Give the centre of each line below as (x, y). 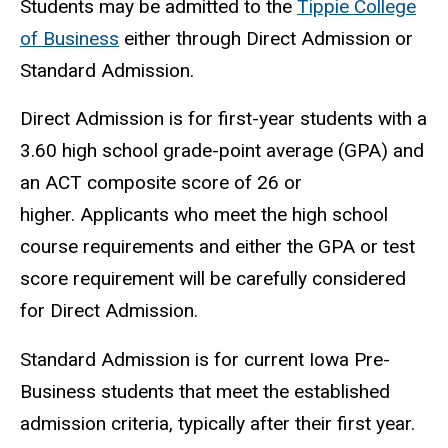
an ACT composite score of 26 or (161, 183)
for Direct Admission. (109, 311)
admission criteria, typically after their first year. (217, 424)
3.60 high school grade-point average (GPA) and (222, 151)
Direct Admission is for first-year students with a (223, 119)
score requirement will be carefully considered (213, 279)
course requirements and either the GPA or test (217, 247)
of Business (69, 38)
